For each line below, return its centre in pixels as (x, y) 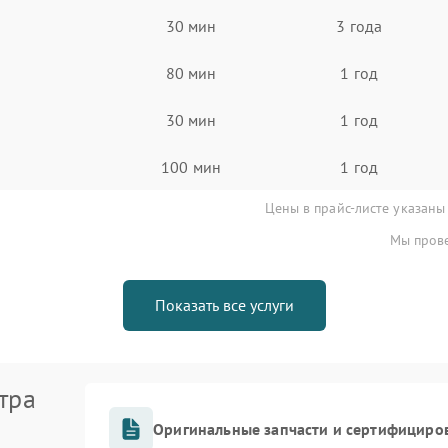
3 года (359, 25)
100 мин (191, 166)
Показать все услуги (224, 305)
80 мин (191, 72)
